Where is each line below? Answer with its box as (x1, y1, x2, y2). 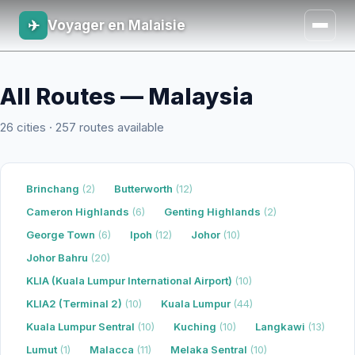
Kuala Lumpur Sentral (26, 320, 137, 333)
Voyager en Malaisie (48, 17, 185, 33)
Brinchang (26, 182, 82, 195)
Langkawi (255, 320, 307, 333)
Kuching (174, 320, 219, 333)
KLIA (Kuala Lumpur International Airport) (26, 274, 235, 287)
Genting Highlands (164, 205, 263, 218)
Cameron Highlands (26, 205, 132, 218)
